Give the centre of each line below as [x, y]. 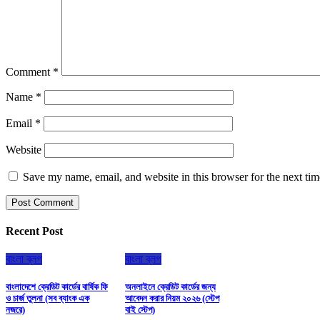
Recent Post [34, 231]
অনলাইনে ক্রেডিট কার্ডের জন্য [170, 287]
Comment [29, 71]
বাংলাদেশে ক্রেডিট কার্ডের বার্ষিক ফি [57, 287]
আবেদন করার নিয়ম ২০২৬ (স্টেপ [172, 299]
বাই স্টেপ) [140, 310]
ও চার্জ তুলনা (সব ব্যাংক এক [47, 299]
